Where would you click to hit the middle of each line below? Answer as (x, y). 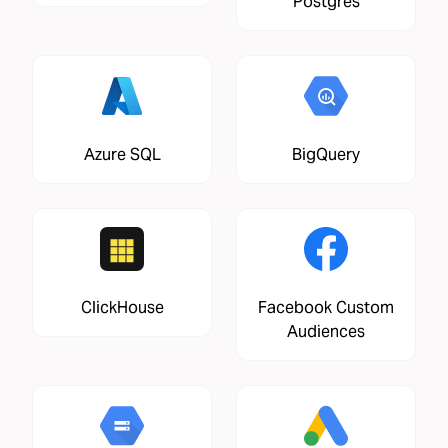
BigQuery (326, 154)
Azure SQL (122, 154)
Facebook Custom (326, 307)
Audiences (326, 331)
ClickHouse (122, 307)
